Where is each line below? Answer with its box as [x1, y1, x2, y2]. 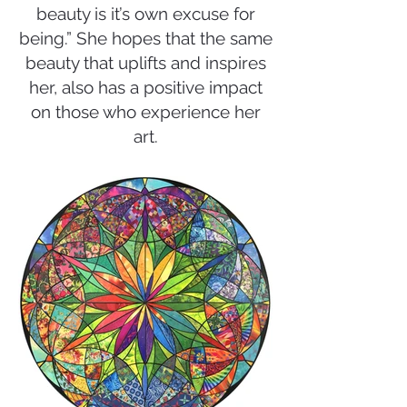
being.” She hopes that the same [18, 28, 273, 48]
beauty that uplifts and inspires [25, 53, 266, 73]
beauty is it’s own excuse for [35, 4, 255, 24]
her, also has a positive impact [28, 77, 263, 97]
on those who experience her [30, 102, 261, 122]
